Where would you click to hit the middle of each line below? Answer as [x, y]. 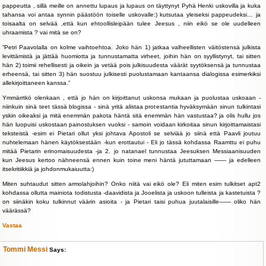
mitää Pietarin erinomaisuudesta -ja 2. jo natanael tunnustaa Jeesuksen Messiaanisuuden [132, 151]
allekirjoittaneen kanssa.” [36, 83]
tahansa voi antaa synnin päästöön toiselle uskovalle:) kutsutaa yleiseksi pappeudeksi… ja [132, 15]
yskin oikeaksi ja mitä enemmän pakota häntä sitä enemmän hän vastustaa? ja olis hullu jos [132, 115]
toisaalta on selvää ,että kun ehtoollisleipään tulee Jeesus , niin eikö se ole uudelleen [132, 23]
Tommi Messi [25, 249]
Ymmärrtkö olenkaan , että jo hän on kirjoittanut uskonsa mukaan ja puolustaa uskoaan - [132, 98]
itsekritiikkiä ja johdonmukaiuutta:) [48, 169]
